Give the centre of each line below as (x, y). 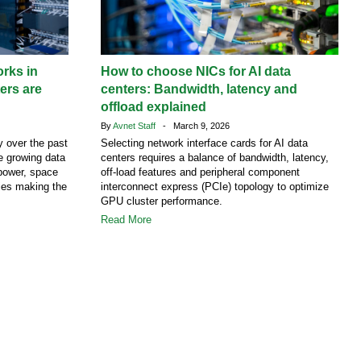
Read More (126, 220)
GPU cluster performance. (162, 201)
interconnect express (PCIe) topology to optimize (215, 187)
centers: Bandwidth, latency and (199, 89)
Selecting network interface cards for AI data (204, 143)
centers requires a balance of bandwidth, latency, (215, 158)
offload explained (154, 107)
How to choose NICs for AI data (196, 71)
